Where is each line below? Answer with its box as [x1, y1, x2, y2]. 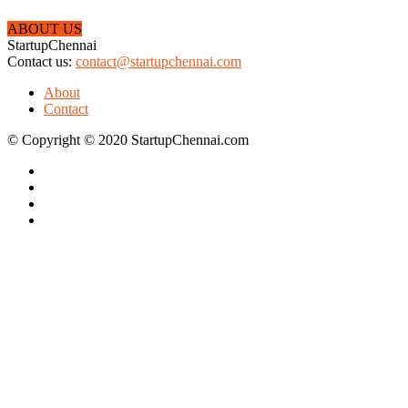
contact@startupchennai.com [76, 53, 241, 69]
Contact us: [7, 53, 76, 69]
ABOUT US [7, 20, 82, 36]
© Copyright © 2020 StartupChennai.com [7, 131, 249, 148]
